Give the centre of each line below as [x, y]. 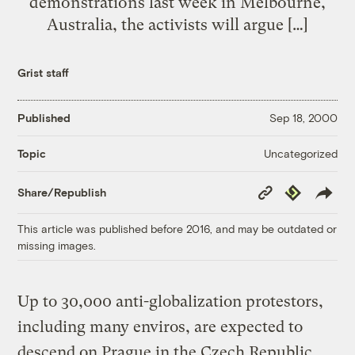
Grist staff [44, 72]
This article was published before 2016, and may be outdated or [177, 228]
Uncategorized [300, 153]
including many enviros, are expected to [160, 326]
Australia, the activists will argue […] [177, 24]
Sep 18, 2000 [303, 118]
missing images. [57, 245]
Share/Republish [62, 193]
